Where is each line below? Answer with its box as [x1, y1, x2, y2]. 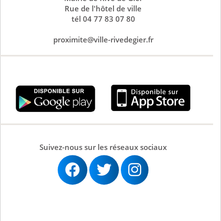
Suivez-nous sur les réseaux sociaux [39, 142, 167, 152]
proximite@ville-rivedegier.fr [53, 35, 153, 45]
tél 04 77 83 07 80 [71, 14, 135, 24]
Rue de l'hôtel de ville [65, 3, 142, 14]
